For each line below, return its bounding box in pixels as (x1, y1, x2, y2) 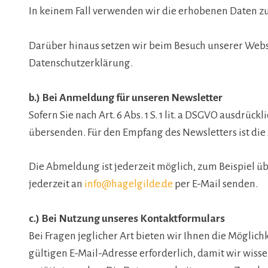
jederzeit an (29, 178, 84, 190)
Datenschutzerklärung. (29, 57, 133, 69)
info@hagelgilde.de (84, 178, 173, 190)
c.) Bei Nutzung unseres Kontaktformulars (29, 213, 225, 225)
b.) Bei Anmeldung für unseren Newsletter (29, 92, 223, 103)
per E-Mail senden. (173, 178, 258, 190)
